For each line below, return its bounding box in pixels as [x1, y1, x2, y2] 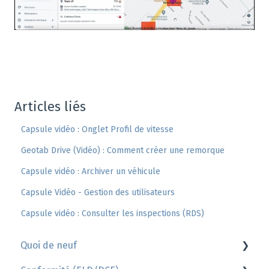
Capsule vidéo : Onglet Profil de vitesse [21, 124, 174, 135]
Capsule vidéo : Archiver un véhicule [21, 166, 161, 177]
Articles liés [14, 98, 86, 115]
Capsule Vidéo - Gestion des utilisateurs [21, 187, 175, 198]
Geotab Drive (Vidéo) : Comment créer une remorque [21, 145, 225, 156]
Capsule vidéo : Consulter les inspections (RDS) [21, 208, 205, 219]
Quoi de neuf [20, 239, 77, 251]
